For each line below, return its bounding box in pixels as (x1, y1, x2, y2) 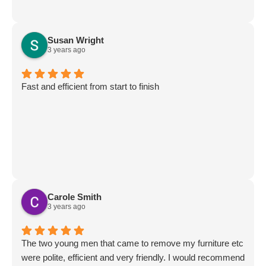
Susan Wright (47, 35, 104, 46)
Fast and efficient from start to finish (21, 81, 159, 91)
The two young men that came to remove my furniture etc (21, 237, 243, 248)
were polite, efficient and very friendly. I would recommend (21, 252, 245, 262)
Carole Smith (47, 192, 102, 202)
